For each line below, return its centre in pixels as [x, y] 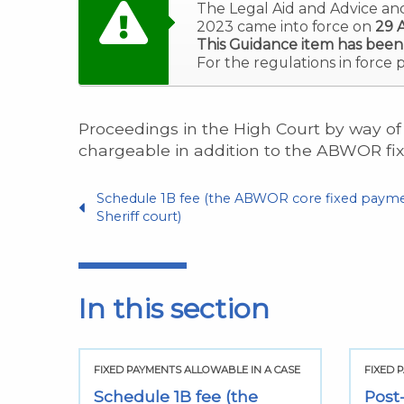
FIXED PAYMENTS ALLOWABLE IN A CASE [197, 369]
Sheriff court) [139, 216]
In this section [174, 308]
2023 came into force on [286, 26]
